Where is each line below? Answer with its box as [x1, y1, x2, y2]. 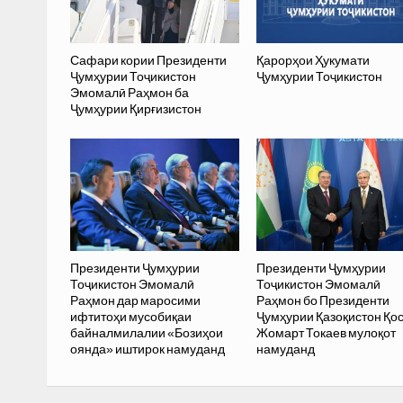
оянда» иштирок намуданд [69, 342, 225, 357]
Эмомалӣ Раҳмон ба [69, 85, 189, 101]
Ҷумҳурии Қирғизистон [69, 102, 201, 117]
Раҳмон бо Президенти [255, 293, 390, 309]
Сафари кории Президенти [69, 53, 227, 68]
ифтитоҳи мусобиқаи [69, 309, 192, 325]
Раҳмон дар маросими [69, 293, 201, 309]
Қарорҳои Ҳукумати [255, 53, 370, 68]
